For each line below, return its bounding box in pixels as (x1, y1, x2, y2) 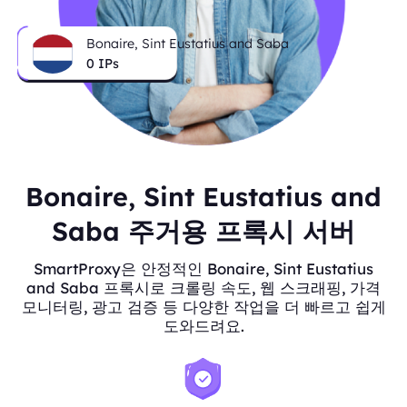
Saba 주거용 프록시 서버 (52, 214, 355, 248)
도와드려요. (163, 316, 244, 336)
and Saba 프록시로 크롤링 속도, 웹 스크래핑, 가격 (26, 278, 381, 298)
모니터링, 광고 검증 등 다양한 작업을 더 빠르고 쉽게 (21, 297, 386, 317)
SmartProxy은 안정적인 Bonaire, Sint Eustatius (34, 259, 373, 279)
